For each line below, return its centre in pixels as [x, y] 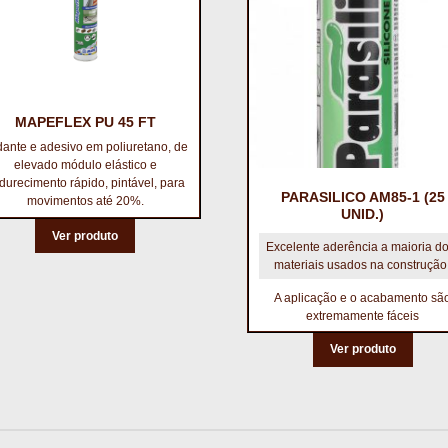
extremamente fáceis [363, 315]
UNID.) [363, 213]
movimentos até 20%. [85, 201]
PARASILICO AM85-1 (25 [362, 196]
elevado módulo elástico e [85, 165]
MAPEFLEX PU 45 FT [85, 121]
